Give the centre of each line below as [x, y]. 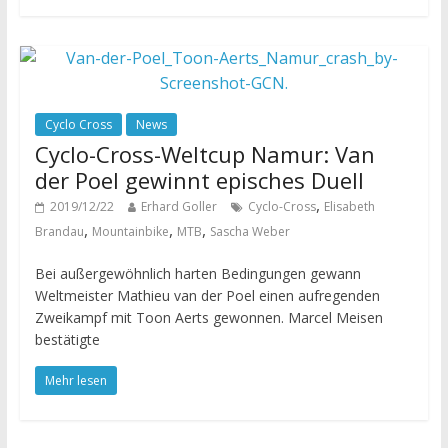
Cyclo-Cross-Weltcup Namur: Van [204, 154]
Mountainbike [130, 232]
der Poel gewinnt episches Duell [199, 180]
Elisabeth [349, 207]
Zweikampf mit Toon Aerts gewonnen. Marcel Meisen [208, 318]
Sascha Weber [249, 232]
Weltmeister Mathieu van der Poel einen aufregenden [207, 296]
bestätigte [67, 340]
